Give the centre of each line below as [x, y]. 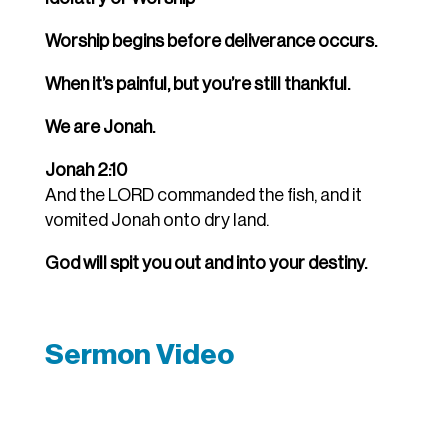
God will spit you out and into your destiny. [205, 263]
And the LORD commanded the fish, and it [203, 195]
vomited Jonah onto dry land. [156, 220]
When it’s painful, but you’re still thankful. [197, 84]
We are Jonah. [99, 127]
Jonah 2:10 [85, 170]
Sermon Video [139, 355]
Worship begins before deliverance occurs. [210, 41]
